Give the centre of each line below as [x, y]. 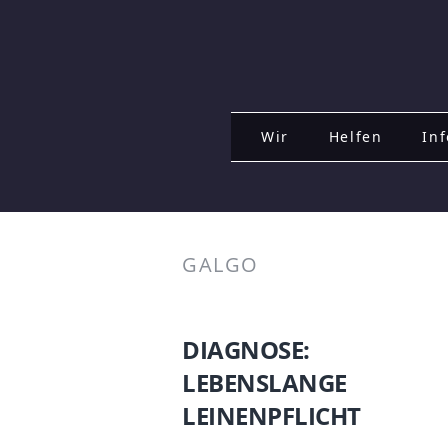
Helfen [355, 136]
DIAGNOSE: [246, 349]
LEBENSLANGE [264, 382]
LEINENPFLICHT [271, 415]
